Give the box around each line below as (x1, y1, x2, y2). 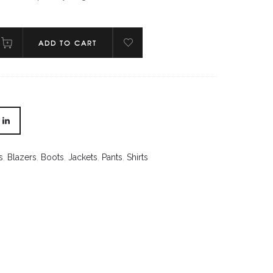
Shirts (126, 152, 148, 162)
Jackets (68, 152, 97, 162)
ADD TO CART (38, 38, 97, 48)
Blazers (7, 152, 37, 162)
